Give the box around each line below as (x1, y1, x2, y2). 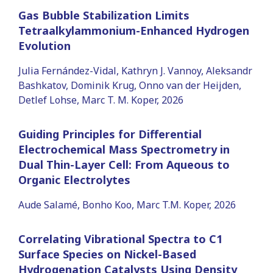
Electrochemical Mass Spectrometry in (18, 141, 230, 157)
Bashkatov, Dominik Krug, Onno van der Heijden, (18, 78, 241, 92)
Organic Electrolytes (18, 172, 130, 187)
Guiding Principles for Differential (18, 126, 202, 141)
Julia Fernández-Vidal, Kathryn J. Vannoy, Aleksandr (18, 63, 252, 77)
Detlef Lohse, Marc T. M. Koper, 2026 (18, 93, 183, 107)
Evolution (18, 38, 71, 53)
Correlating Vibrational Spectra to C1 (18, 231, 222, 246)
